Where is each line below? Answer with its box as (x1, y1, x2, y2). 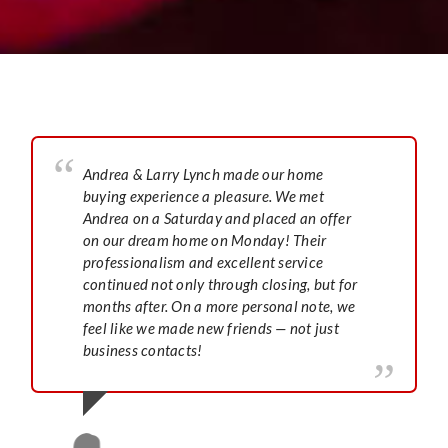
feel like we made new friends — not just (82, 318, 339, 337)
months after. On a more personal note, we (82, 296, 356, 315)
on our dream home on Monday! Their (82, 230, 327, 249)
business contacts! (82, 340, 203, 359)
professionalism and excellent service (82, 252, 324, 271)
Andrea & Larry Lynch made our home (82, 164, 324, 183)
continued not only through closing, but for (82, 274, 358, 293)
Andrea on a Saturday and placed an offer (82, 208, 351, 227)
